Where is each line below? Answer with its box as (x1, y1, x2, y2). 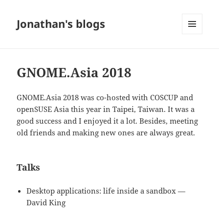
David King (26, 197, 66, 208)
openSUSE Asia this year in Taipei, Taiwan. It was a (17, 104, 195, 114)
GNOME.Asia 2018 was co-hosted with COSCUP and (17, 92, 194, 103)
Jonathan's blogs (17, 16, 106, 31)
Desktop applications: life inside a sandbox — (26, 186, 186, 196)
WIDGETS (182, 50, 210, 59)
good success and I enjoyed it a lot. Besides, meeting (17, 116, 198, 126)
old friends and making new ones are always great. (17, 128, 196, 138)
